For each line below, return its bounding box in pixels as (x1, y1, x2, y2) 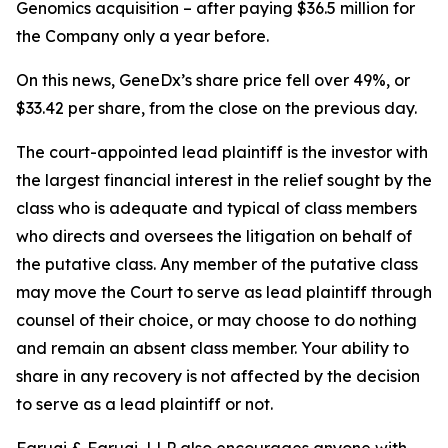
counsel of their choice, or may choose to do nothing (16, 310, 417, 331)
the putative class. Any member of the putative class (16, 254, 418, 275)
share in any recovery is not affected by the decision (16, 366, 420, 387)
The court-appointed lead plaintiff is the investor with (16, 142, 428, 163)
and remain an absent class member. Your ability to (16, 338, 409, 359)
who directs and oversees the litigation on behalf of (16, 226, 412, 247)
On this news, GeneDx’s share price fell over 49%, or (16, 70, 410, 91)
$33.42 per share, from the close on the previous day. (16, 98, 417, 119)
